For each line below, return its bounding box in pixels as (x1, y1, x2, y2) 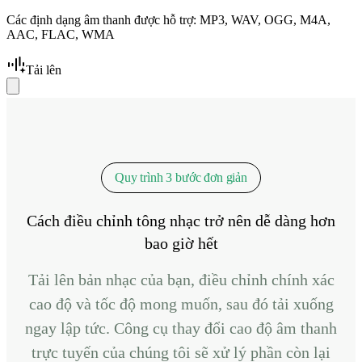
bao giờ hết (144, 234, 218, 252)
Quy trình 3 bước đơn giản (115, 170, 247, 184)
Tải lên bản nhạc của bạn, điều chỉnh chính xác (27, 270, 335, 288)
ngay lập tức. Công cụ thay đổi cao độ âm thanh (25, 318, 337, 337)
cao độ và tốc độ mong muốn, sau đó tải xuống (28, 294, 334, 313)
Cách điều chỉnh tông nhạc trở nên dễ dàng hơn (27, 211, 335, 229)
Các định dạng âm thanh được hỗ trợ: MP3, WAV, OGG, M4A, (6, 12, 330, 27)
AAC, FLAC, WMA (6, 27, 115, 41)
